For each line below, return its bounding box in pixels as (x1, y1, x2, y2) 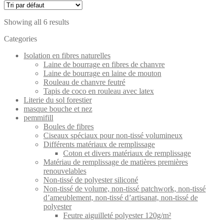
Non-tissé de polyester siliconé (43, 175, 138, 184)
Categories (4, 34, 37, 43)
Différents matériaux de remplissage (43, 140, 155, 148)
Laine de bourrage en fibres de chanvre (43, 60, 165, 69)
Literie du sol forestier (24, 95, 92, 104)
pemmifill (24, 113, 53, 122)
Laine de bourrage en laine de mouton (43, 69, 161, 77)
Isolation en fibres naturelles (24, 51, 110, 60)
